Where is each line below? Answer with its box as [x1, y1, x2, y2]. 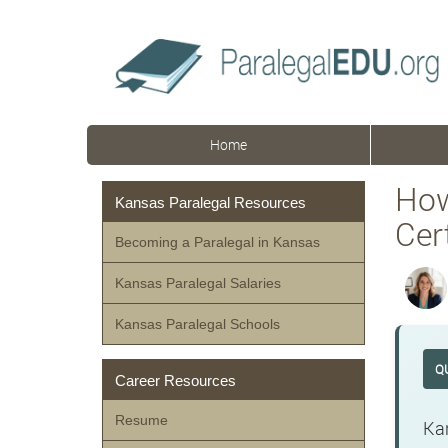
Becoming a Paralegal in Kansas [115, 234, 320, 250]
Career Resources [115, 372, 236, 389]
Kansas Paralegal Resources [115, 194, 306, 211]
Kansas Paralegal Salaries [115, 275, 281, 291]
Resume [115, 412, 168, 428]
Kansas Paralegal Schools [115, 316, 280, 332]
